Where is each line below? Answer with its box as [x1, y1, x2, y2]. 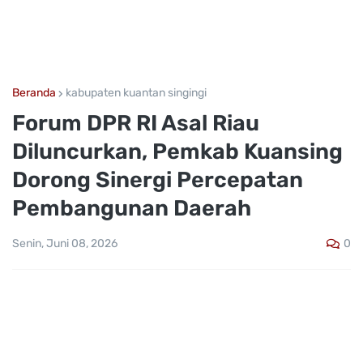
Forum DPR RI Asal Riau [12, 110, 259, 136]
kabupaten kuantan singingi [66, 86, 207, 100]
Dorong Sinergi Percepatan [12, 167, 303, 193]
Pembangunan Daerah [12, 195, 251, 221]
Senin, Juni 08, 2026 [12, 237, 117, 251]
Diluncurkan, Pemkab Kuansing [12, 139, 343, 164]
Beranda [12, 86, 56, 100]
